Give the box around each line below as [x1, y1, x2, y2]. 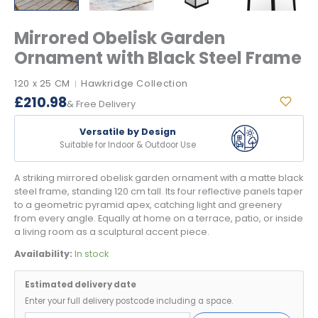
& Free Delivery [67, 97, 136, 110]
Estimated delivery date [25, 279, 136, 291]
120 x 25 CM [14, 77, 71, 90]
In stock [75, 248, 109, 261]
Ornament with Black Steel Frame [14, 46, 302, 70]
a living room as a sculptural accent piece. [14, 225, 209, 238]
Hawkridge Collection [81, 77, 188, 90]
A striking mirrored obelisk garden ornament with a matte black [14, 171, 303, 184]
